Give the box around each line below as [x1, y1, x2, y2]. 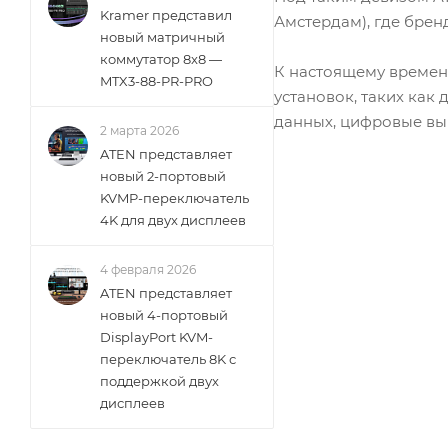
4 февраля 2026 [100, 262, 196, 277]
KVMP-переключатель [100, 190, 249, 206]
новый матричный [100, 29, 225, 45]
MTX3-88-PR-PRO [100, 73, 213, 89]
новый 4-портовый [100, 307, 228, 323]
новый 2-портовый [100, 168, 226, 184]
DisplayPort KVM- [100, 329, 213, 345]
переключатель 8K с [100, 351, 236, 367]
